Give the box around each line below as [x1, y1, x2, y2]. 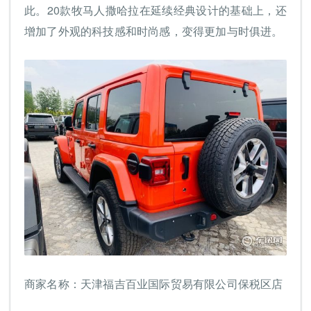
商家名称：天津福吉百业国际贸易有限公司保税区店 [24, 276, 283, 292]
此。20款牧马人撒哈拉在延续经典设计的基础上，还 [24, 1, 287, 18]
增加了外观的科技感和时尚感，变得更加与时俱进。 [24, 22, 283, 39]
